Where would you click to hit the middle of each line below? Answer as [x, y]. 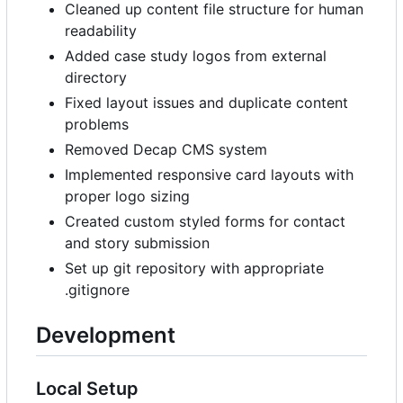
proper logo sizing [127, 197]
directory [96, 78]
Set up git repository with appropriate [194, 269]
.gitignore [97, 290]
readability [101, 31]
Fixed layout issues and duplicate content [206, 103]
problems [97, 125]
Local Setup [87, 389]
